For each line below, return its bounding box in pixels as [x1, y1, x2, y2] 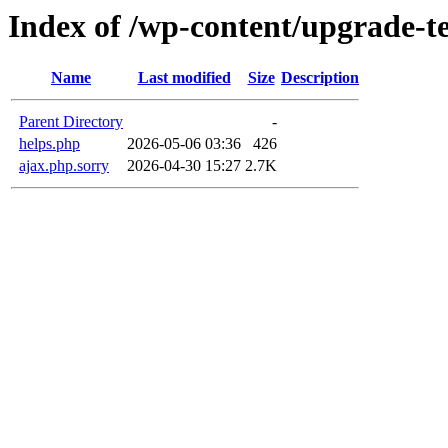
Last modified [137, 69, 231, 87]
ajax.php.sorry [19, 157, 109, 175]
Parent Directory [19, 113, 123, 131]
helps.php [19, 135, 80, 153]
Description [281, 69, 359, 87]
